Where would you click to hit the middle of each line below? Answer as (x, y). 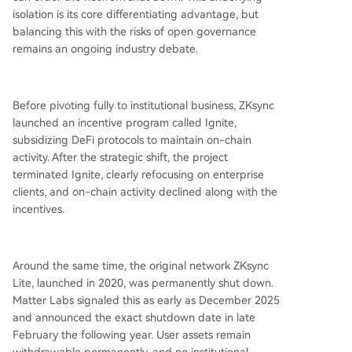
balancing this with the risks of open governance (134, 31)
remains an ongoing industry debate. (105, 49)
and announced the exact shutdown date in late (134, 317)
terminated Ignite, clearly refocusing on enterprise (138, 174)
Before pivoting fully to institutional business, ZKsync (143, 105)
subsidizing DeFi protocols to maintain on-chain (132, 140)
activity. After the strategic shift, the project (120, 157)
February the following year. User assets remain (132, 335)
